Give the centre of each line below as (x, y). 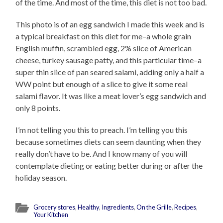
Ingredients (118, 207)
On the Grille (154, 207)
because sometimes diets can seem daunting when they (109, 142)
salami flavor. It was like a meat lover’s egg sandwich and (111, 96)
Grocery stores (55, 207)
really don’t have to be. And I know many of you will (102, 154)
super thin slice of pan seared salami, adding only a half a (110, 72)
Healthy (89, 207)
